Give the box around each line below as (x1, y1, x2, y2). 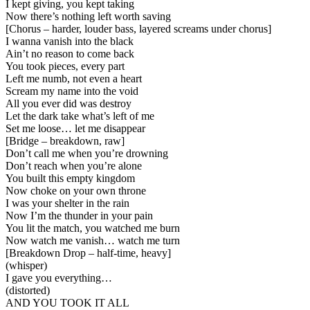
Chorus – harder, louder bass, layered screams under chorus (9, 23, 268, 35)
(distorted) (6, 284, 50, 297)
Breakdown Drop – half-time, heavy (9, 247, 167, 259)
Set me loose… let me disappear (6, 122, 145, 135)
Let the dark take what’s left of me (6, 110, 154, 122)
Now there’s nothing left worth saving (6, 10, 171, 23)
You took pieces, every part (6, 60, 125, 73)
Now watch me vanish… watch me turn (6, 235, 180, 247)
